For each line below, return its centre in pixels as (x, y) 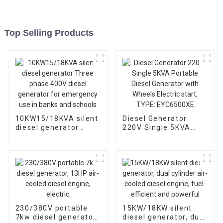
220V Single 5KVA (156, 127)
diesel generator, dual (164, 217)
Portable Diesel (152, 136)
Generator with (151, 145)
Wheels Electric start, (163, 154)
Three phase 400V (50, 136)
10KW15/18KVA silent (57, 118)
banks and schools (51, 163)
